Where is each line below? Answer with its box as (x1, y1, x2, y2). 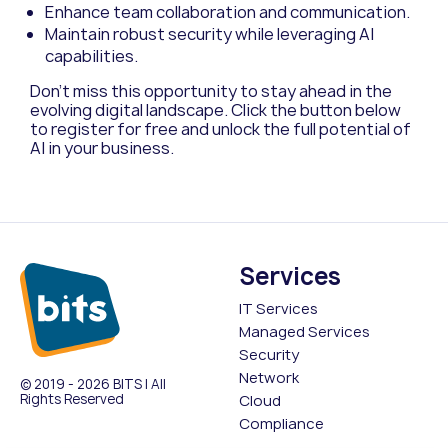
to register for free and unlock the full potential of (30, 117, 411, 140)
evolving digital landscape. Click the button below (30, 98, 401, 121)
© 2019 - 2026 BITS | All (20, 375, 166, 394)
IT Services (239, 299, 318, 320)
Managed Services (239, 322, 370, 343)
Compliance (239, 414, 324, 435)
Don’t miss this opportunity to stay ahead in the (30, 79, 392, 102)
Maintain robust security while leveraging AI (45, 22, 374, 45)
